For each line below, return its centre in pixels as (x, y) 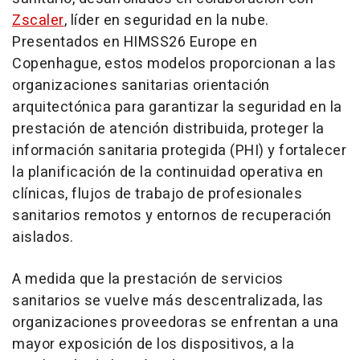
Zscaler (38, 20)
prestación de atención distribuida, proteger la (168, 129)
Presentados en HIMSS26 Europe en (135, 42)
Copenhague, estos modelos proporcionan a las (174, 64)
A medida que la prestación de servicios (148, 279)
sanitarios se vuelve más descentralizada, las (168, 301)
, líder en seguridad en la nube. (166, 20)
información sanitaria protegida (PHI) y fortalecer (179, 151)
